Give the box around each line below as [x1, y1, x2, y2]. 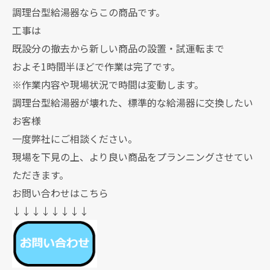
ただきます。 [12, 168, 69, 182]
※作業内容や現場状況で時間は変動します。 [12, 77, 204, 92]
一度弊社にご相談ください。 [12, 131, 137, 146]
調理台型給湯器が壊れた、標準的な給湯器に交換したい [12, 95, 253, 110]
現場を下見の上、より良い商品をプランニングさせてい [12, 149, 253, 164]
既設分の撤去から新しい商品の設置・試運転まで [12, 41, 224, 55]
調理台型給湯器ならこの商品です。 [12, 5, 165, 19]
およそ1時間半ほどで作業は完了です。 [12, 59, 180, 74]
